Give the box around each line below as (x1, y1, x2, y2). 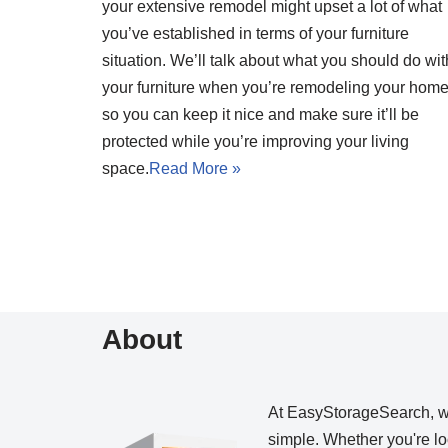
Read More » (149, 159, 241, 177)
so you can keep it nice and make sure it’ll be (102, 105, 419, 123)
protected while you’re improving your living (102, 132, 409, 150)
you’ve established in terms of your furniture (102, 24, 409, 42)
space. (102, 159, 149, 177)
